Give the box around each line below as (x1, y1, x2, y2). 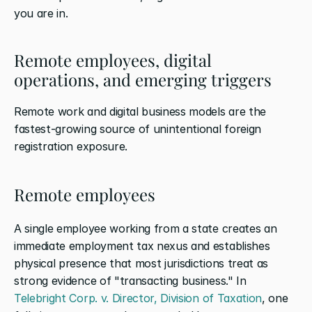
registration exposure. (14, 139, 127, 153)
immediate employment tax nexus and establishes (14, 238, 270, 253)
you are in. (14, 6, 68, 20)
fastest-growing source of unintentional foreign (14, 121, 261, 136)
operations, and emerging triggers (14, 68, 272, 91)
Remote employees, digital (14, 48, 212, 71)
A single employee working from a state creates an (14, 221, 277, 235)
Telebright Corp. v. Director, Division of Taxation (14, 290, 262, 305)
